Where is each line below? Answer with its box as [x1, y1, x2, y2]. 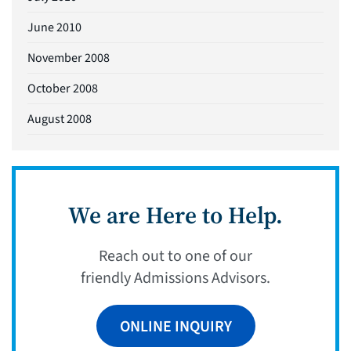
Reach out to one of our [99, 244, 252, 267]
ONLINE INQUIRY [119, 315, 232, 338]
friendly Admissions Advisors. [81, 266, 270, 289]
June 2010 [27, 18, 81, 36]
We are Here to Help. [68, 198, 283, 231]
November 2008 [27, 49, 110, 67]
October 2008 [27, 79, 98, 97]
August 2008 [27, 110, 92, 128]
